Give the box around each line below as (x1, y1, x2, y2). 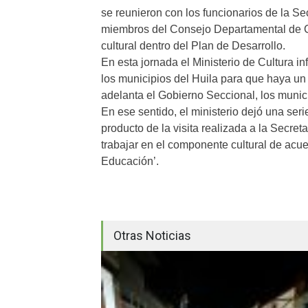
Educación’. (101, 155, 159, 167)
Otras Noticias (113, 228, 191, 243)
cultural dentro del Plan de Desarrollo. (101, 40, 285, 52)
